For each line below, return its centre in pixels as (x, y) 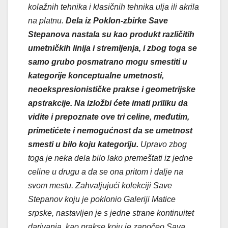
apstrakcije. (50, 103)
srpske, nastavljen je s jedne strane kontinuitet (111, 213)
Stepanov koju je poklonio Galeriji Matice (102, 199)
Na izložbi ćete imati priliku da (131, 103)
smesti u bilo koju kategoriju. (84, 144)
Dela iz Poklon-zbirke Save (117, 20)
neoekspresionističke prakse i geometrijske (112, 89)
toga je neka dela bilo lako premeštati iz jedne (110, 158)
